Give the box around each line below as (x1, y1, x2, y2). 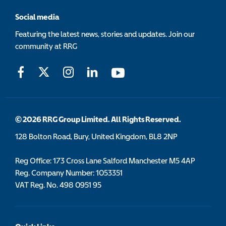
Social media (15, 12, 59, 22)
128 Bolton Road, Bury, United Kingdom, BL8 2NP (15, 132, 178, 141)
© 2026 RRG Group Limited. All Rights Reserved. (15, 115, 181, 124)
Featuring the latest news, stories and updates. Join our (15, 29, 195, 39)
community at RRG (15, 41, 77, 51)
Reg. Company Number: (15, 168, 94, 178)
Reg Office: (15, 156, 51, 165)
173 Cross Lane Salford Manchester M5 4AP (51, 156, 195, 165)
